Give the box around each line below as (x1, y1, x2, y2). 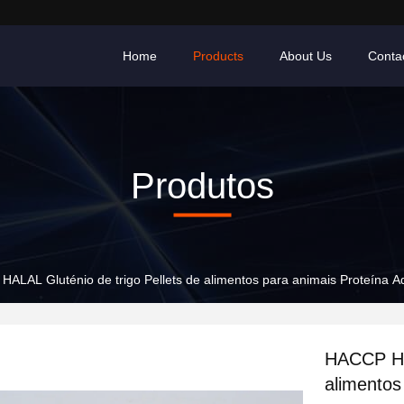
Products (193, 49, 243, 63)
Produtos (130, 165, 274, 206)
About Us (280, 49, 332, 63)
